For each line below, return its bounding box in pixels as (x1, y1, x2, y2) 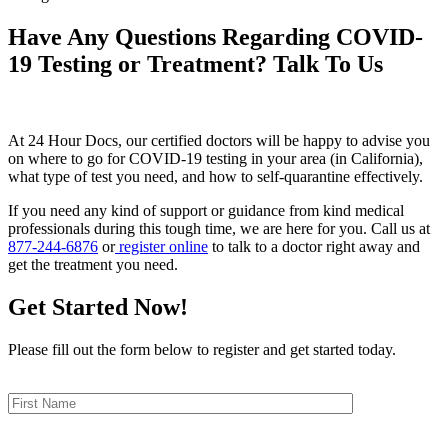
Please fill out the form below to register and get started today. (8, 340, 396, 358)
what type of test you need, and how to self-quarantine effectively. (8, 167, 423, 185)
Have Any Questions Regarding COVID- (8, 23, 423, 50)
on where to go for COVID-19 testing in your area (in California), (8, 149, 423, 167)
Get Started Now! (8, 293, 188, 320)
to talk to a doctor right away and (208, 237, 420, 255)
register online (119, 237, 208, 255)
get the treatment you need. (8, 255, 178, 273)
